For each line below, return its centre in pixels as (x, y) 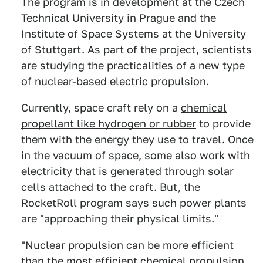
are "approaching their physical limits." (120, 219)
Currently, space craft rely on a (101, 108)
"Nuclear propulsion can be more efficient (127, 245)
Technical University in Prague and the (119, 18)
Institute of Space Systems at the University (134, 34)
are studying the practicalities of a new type (133, 66)
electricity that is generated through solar (127, 171)
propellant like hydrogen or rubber (109, 124)
